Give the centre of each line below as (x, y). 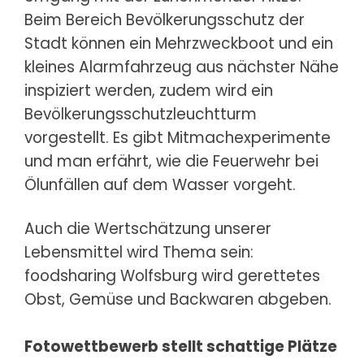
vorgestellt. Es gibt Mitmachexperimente (178, 137)
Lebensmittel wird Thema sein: (139, 252)
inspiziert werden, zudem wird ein (149, 90)
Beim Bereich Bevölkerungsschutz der (165, 19)
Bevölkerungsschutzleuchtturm (141, 114)
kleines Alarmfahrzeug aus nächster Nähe (182, 67)
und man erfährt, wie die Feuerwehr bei (171, 161)
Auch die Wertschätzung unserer (148, 228)
